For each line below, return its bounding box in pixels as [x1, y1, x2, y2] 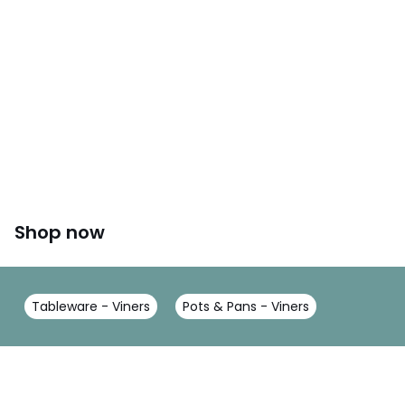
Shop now [14, 220, 105, 246]
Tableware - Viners [32, 297, 150, 316]
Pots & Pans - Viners [183, 297, 309, 316]
